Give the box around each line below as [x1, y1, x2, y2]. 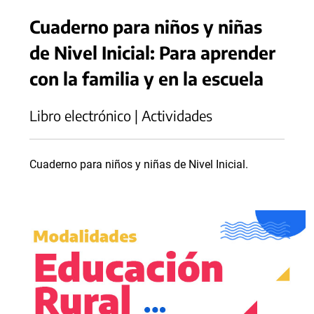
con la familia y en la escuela [29, 67, 264, 89]
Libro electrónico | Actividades [29, 106, 212, 124]
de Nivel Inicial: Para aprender [29, 41, 275, 63]
